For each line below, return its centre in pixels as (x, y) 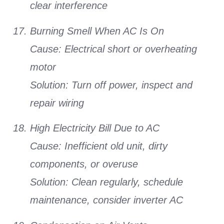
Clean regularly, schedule (126, 182)
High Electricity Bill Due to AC (95, 128)
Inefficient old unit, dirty (114, 146)
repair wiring (57, 103)
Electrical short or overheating (129, 49)
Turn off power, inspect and (130, 85)
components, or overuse (84, 164)
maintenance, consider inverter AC (106, 200)
